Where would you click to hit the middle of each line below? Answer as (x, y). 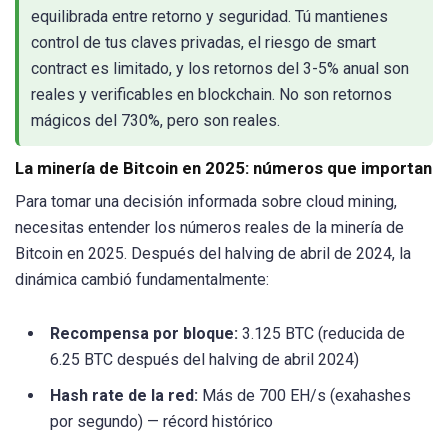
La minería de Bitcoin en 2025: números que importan (223, 167)
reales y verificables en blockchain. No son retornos (211, 94)
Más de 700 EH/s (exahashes (304, 396)
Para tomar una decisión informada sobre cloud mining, (206, 201)
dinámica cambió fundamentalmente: (142, 279)
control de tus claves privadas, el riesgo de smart (203, 42)
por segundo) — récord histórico (161, 422)
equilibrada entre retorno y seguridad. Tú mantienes (209, 16)
